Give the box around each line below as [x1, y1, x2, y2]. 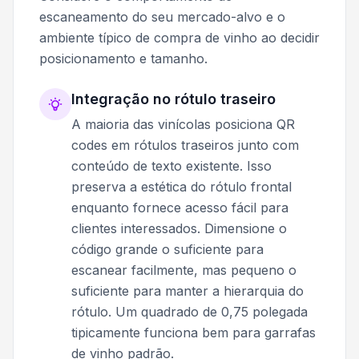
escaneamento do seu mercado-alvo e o [39, 8, 285, 25]
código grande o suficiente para [71, 240, 264, 257]
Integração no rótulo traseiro [71, 90, 276, 107]
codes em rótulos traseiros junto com [71, 136, 299, 153]
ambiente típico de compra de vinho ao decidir [39, 29, 320, 46]
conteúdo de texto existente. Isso [71, 157, 272, 174]
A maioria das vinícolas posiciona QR [71, 115, 295, 132]
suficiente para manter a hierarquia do [71, 282, 304, 299]
